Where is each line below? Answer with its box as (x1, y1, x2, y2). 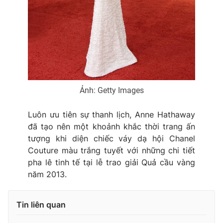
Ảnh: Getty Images (79, 86, 144, 96)
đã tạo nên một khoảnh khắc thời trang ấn (28, 121, 195, 132)
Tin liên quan (16, 200, 66, 210)
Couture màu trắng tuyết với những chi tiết (28, 145, 195, 156)
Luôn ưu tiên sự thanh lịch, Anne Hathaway (28, 110, 195, 120)
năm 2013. (28, 169, 67, 180)
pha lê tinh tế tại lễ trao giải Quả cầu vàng (28, 157, 195, 168)
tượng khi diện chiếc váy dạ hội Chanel (28, 133, 195, 144)
